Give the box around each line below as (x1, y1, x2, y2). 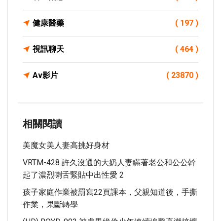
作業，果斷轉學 (23, 200, 78, 209)
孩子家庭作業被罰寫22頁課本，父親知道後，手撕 (23, 187, 197, 197)
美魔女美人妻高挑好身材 (23, 141, 110, 150)
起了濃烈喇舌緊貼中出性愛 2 (23, 170, 124, 180)
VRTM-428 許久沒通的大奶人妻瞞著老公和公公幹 (23, 158, 196, 167)
